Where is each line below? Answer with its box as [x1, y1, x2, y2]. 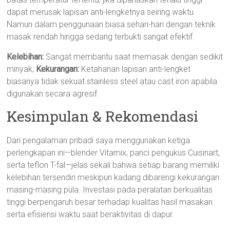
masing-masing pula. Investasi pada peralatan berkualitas [7, 185, 213, 195]
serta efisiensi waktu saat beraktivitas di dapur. [7, 209, 175, 219]
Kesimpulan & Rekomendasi [7, 107, 199, 126]
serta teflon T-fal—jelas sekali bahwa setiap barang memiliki [7, 160, 220, 170]
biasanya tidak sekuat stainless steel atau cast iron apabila [7, 76, 218, 86]
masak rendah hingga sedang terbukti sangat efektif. [7, 32, 195, 42]
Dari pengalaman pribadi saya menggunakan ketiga [7, 136, 190, 145]
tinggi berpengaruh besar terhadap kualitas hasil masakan [7, 197, 213, 207]
